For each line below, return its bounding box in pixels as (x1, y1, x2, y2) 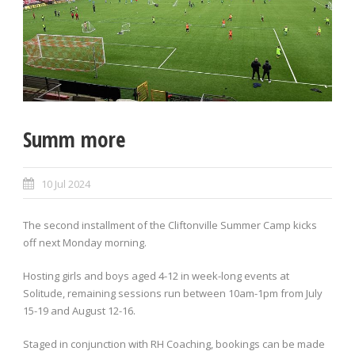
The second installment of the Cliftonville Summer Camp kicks (23, 218, 317, 233)
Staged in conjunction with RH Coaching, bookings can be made (23, 337, 325, 352)
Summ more (23, 124, 125, 155)
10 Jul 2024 (41, 177, 90, 192)
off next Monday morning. (23, 235, 147, 250)
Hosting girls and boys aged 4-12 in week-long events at (23, 269, 289, 284)
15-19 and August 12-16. (23, 303, 136, 319)
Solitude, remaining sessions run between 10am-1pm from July (23, 286, 323, 301)
